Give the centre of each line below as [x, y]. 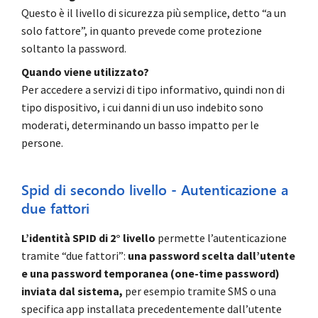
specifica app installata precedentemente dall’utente [152, 309]
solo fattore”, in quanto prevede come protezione [142, 31]
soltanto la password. [74, 49]
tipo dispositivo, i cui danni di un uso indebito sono [142, 108]
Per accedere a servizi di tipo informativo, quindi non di [153, 90]
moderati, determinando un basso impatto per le [140, 125]
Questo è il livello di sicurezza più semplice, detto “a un [154, 13]
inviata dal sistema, [72, 291]
